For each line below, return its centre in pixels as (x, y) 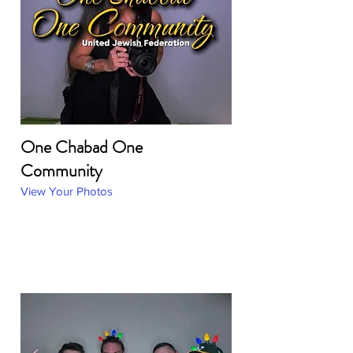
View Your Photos (67, 191)
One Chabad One (82, 147)
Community (61, 171)
